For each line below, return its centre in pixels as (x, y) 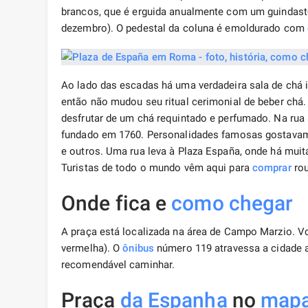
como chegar (232, 203)
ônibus (138, 249)
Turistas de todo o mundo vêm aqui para (157, 168)
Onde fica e (117, 203)
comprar (272, 168)
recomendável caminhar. (118, 265)
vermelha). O (92, 249)
